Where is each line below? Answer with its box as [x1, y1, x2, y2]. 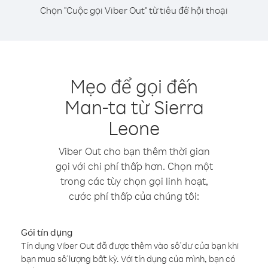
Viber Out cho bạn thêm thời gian [58, 145, 210, 157]
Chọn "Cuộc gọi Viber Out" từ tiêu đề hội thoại [40, 4, 228, 16]
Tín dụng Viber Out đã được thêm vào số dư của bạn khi [21, 240, 239, 251]
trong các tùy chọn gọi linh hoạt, [60, 175, 208, 187]
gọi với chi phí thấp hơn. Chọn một [55, 160, 213, 172]
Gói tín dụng [21, 226, 72, 238]
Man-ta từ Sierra [64, 95, 204, 119]
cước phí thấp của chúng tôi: [69, 190, 199, 202]
